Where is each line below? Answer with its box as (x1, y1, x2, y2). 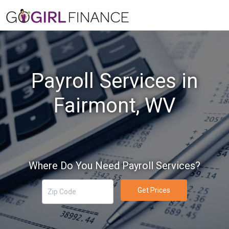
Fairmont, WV (54, 94, 175, 118)
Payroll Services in (31, 69, 198, 93)
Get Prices (137, 186, 170, 194)
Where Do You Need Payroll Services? (29, 159, 200, 172)
